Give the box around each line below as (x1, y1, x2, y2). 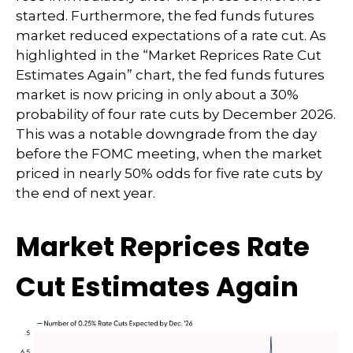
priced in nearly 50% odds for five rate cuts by (16, 165, 322, 182)
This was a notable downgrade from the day (16, 126, 317, 143)
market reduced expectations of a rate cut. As (16, 28, 326, 44)
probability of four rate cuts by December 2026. (16, 106, 336, 123)
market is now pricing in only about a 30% (16, 87, 299, 103)
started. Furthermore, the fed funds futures (16, 8, 314, 24)
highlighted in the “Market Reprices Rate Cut (16, 47, 321, 64)
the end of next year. (16, 185, 155, 202)
